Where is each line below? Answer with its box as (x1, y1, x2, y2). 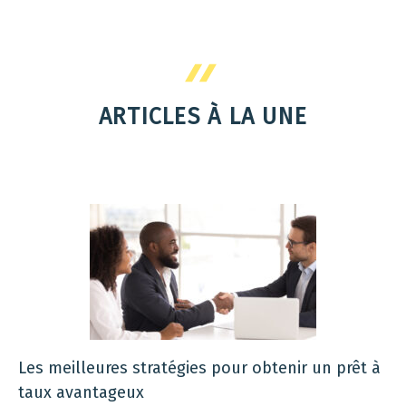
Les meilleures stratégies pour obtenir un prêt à (18, 357, 381, 378)
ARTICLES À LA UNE (98, 102, 308, 130)
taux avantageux (18, 382, 144, 402)
